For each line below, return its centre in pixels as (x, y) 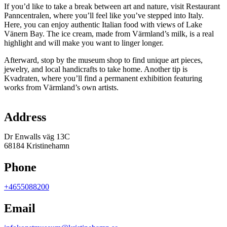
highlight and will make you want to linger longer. (84, 43)
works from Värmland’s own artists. (61, 87)
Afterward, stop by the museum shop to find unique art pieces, (103, 60)
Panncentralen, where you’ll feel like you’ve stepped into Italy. (104, 15)
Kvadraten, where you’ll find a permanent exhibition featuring (103, 78)
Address (25, 117)
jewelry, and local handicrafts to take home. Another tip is (96, 69)
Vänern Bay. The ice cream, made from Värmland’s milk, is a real (109, 33)
